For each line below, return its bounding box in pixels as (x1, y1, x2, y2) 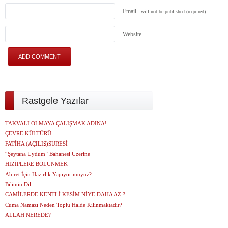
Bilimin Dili (5, 181, 33, 187)
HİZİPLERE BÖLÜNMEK (5, 161, 68, 167)
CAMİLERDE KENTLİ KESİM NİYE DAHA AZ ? (5, 191, 125, 197)
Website (123, 31, 141, 38)
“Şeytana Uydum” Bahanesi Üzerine (5, 151, 90, 157)
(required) (186, 9, 206, 14)
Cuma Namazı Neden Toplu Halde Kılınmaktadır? (5, 202, 122, 208)
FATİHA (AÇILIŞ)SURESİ (5, 140, 68, 147)
